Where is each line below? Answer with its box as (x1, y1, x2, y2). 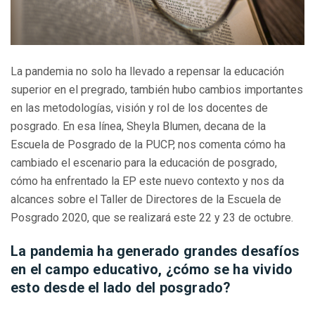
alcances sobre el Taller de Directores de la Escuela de (11, 193, 281, 207)
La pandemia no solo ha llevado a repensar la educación (11, 65, 284, 79)
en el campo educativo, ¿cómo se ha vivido (11, 261, 293, 278)
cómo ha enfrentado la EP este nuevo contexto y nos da (11, 174, 284, 188)
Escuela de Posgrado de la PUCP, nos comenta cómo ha (11, 138, 285, 152)
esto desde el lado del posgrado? (11, 279, 231, 297)
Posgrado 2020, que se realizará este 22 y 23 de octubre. (11, 211, 293, 225)
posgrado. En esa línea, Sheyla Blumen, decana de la (11, 120, 266, 134)
